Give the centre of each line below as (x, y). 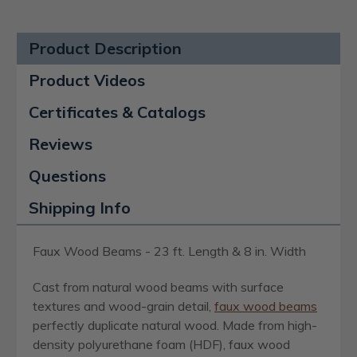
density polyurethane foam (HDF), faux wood (161, 344)
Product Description (105, 48)
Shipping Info (80, 207)
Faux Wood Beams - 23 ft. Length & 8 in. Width (169, 251)
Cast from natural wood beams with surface (158, 286)
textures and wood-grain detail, (124, 306)
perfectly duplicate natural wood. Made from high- (175, 325)
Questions (67, 175)
